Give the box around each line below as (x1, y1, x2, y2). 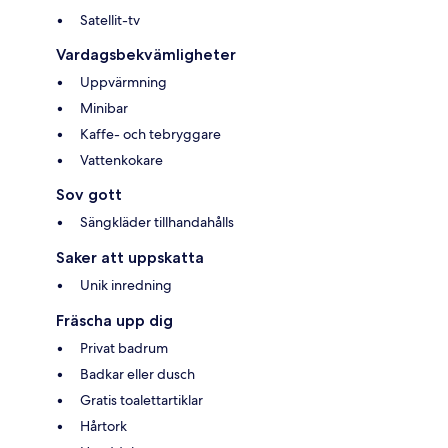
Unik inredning (80, 275, 172, 294)
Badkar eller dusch (80, 364, 195, 383)
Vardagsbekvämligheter (56, 44, 236, 64)
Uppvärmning (80, 72, 167, 91)
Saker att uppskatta (56, 247, 204, 267)
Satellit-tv (80, 10, 140, 29)
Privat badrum (80, 338, 168, 357)
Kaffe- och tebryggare (80, 124, 221, 143)
